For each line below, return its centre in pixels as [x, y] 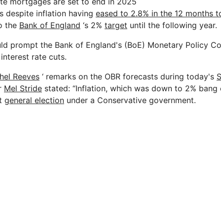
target [116, 25]
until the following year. [172, 25]
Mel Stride [23, 88]
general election [34, 100]
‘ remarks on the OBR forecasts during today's [128, 76]
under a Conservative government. [130, 100]
